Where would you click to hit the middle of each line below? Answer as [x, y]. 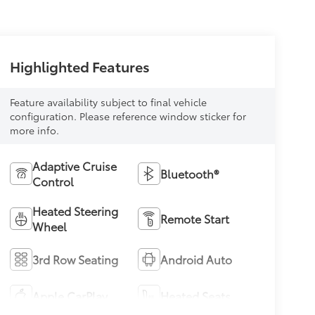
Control [53, 181]
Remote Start [195, 218]
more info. [34, 130]
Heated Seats [196, 295]
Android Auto [197, 259]
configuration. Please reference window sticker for [128, 116]
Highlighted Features [79, 66]
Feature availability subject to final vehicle [108, 102]
